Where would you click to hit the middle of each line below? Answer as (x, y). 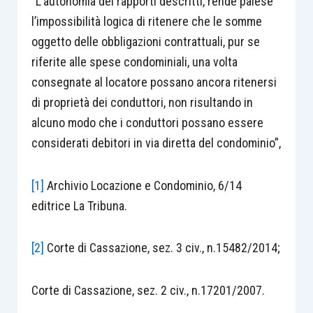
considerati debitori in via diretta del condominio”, (156, 143)
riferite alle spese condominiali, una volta (134, 62)
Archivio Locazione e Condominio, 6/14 (143, 185)
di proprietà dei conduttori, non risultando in (142, 102)
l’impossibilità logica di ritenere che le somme (146, 21)
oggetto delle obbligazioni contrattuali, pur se (145, 42)
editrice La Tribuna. (79, 205)
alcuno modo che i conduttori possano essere (147, 123)
